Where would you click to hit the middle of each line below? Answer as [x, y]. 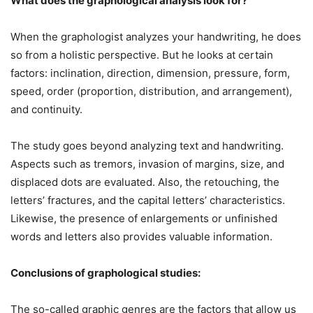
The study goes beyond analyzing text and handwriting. [147, 146]
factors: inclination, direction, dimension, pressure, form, [150, 73]
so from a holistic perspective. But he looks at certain [142, 55]
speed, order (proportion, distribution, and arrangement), [151, 92]
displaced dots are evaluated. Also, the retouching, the [145, 182]
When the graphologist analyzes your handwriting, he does [156, 37]
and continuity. [46, 110]
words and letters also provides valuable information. [141, 237]
